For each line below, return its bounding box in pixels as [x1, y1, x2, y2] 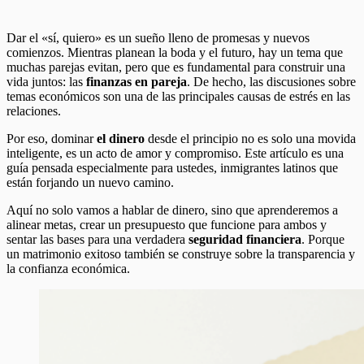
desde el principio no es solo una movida [145, 131, 356, 145]
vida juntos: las [6, 74, 86, 89]
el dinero [97, 131, 145, 145]
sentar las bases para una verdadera [6, 232, 188, 246]
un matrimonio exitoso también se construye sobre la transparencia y [6, 246, 355, 261]
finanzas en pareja [86, 74, 187, 89]
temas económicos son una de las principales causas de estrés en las [6, 89, 350, 103]
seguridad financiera [188, 232, 301, 246]
